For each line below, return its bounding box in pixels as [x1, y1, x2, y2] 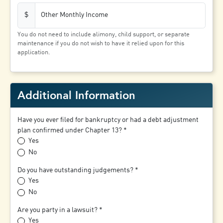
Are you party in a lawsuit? [17, 207, 98, 214]
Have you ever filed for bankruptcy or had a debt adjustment [17, 116, 199, 123]
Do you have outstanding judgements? [17, 166, 134, 174]
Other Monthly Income [40, 11, 108, 19]
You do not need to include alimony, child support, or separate [17, 31, 190, 38]
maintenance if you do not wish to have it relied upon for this [17, 40, 185, 47]
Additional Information [17, 89, 136, 102]
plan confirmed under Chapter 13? [17, 126, 122, 134]
